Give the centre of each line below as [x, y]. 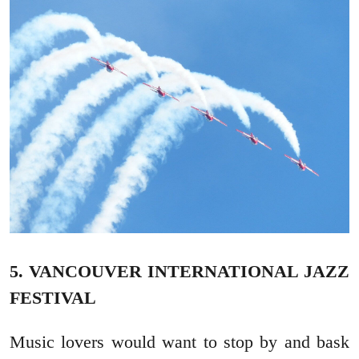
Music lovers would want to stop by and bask [179, 342]
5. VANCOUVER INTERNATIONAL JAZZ [179, 272]
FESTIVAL [53, 298]
